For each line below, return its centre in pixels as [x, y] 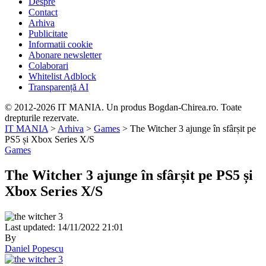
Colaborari [48, 66]
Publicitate [48, 34]
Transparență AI [58, 87]
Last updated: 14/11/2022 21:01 [64, 227]
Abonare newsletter [65, 55]
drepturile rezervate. [42, 118]
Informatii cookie [61, 44]
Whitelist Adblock [62, 76]
